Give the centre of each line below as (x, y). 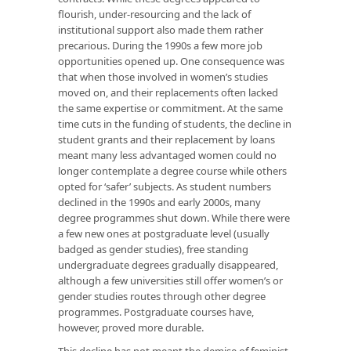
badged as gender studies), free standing (153, 249)
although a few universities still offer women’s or (170, 280)
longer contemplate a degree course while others (172, 170)
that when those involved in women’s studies (163, 76)
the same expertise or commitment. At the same (170, 108)
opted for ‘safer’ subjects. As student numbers (165, 186)
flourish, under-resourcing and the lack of (154, 14)
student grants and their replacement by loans (166, 139)
